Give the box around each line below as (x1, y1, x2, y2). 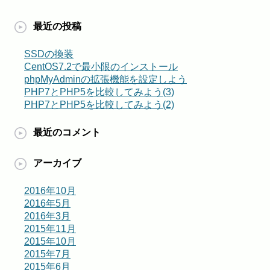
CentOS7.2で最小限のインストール (24, 61, 178, 72)
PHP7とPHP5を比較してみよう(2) (24, 99, 174, 110)
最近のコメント (33, 127, 101, 137)
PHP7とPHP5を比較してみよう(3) (24, 87, 174, 97)
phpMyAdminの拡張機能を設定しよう (24, 74, 187, 84)
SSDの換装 (24, 49, 74, 59)
